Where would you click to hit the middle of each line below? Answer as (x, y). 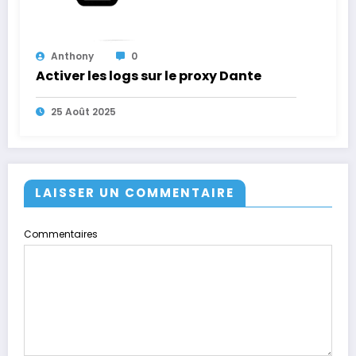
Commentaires (61, 234)
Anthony (72, 56)
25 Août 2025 (83, 111)
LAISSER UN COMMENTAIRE (135, 192)
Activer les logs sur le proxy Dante (149, 75)
